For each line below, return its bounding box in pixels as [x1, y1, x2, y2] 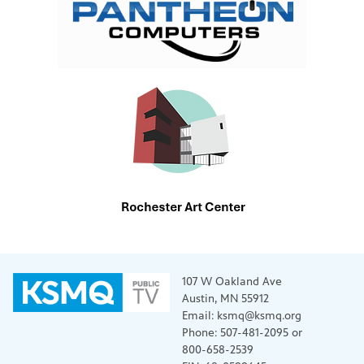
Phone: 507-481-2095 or [182, 325, 305, 340]
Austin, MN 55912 [182, 291, 269, 305]
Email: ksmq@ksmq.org [182, 308, 301, 323]
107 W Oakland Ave [182, 274, 282, 288]
